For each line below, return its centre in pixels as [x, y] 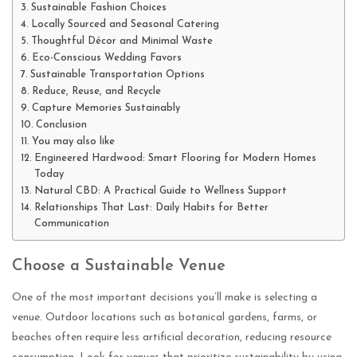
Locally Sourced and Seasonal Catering [125, 24]
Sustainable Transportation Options [117, 75]
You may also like [73, 141]
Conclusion [61, 125]
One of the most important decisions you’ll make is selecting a [165, 297]
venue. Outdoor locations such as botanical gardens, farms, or [165, 317]
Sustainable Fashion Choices [98, 8]
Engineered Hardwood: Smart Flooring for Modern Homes [175, 158]
